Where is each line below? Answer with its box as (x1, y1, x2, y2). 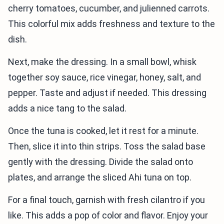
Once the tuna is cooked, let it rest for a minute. (8, 125, 198, 136)
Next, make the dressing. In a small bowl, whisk (8, 56, 196, 67)
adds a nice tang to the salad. (8, 103, 126, 114)
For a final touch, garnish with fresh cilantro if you (8, 194, 205, 205)
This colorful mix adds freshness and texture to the (8, 18, 215, 29)
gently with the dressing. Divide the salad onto (8, 156, 193, 167)
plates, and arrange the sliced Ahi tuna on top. (8, 172, 191, 183)
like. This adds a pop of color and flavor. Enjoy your (8, 210, 208, 221)
